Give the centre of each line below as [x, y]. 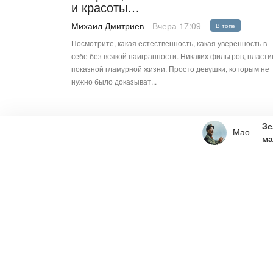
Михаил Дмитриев [108, 26]
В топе [225, 26]
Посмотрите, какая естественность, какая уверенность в [169, 43]
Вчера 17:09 [177, 26]
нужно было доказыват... [114, 81]
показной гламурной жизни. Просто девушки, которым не [170, 69]
